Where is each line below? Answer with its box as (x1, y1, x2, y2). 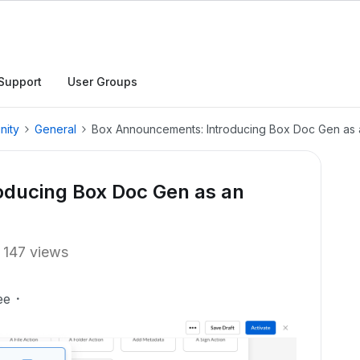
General (35, 122, 76, 136)
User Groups (67, 75, 137, 88)
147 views (3, 243, 68, 260)
